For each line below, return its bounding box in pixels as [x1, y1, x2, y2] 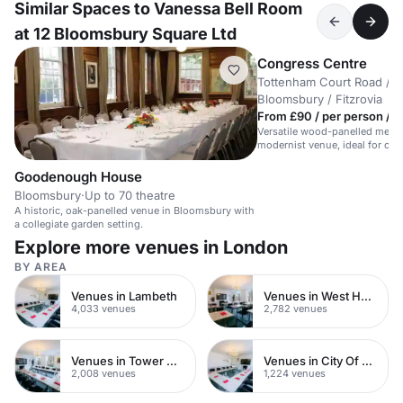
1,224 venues [264, 366, 326, 380]
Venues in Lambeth [71, 288, 177, 303]
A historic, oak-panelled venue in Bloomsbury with [14, 204, 255, 218]
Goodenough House [14, 168, 142, 186]
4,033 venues [71, 301, 136, 315]
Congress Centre [257, 55, 367, 72]
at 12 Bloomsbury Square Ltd [14, 24, 237, 43]
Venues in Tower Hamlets [166, 353, 177, 368]
